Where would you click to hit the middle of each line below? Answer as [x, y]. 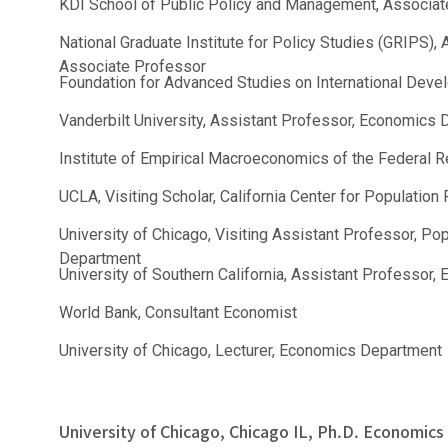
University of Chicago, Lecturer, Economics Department [251, 351]
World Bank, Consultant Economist [178, 313]
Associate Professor [133, 67]
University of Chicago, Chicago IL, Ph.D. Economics [252, 431]
